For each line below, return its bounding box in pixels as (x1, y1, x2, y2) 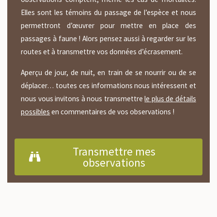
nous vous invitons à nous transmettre (21, 93, 145, 103)
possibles (21, 107, 50, 116)
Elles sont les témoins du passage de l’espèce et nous (21, 8, 196, 17)
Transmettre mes (73, 144, 155, 158)
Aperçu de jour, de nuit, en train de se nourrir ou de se (21, 67, 196, 77)
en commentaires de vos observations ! (50, 107, 175, 116)
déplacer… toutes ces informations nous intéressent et (21, 80, 196, 90)
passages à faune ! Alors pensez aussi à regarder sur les (21, 34, 196, 44)
